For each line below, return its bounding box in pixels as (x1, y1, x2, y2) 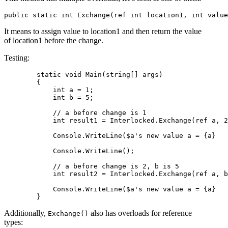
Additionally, (4, 209, 48, 218)
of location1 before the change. (4, 36, 103, 45)
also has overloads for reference (89, 209, 192, 218)
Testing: (4, 53, 30, 63)
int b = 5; (4, 94, 94, 102)
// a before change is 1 (4, 109, 147, 117)
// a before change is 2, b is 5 (4, 162, 179, 170)
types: (4, 218, 23, 227)
